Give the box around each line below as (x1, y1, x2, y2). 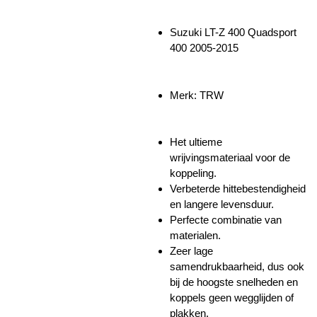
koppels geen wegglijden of (170, 292, 294, 304)
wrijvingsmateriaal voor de (170, 151, 290, 164)
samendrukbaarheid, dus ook (170, 260, 304, 273)
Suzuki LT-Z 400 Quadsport (170, 26, 296, 39)
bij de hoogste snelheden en (170, 276, 298, 289)
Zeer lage (170, 245, 213, 258)
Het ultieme (170, 136, 222, 149)
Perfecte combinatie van (170, 214, 282, 226)
